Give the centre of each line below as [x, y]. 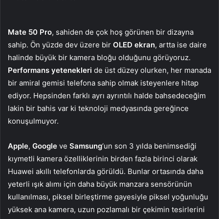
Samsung [86, 146]
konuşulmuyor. [33, 121]
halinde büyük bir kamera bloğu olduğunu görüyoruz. [99, 58]
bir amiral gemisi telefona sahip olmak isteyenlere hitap [103, 83]
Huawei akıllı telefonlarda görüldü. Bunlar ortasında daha [106, 172]
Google [45, 146]
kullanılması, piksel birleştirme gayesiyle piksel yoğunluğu [108, 197]
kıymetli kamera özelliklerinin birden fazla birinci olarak [103, 159]
